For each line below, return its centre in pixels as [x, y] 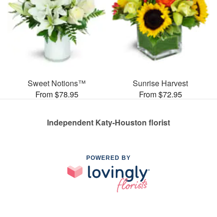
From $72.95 [160, 94]
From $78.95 [57, 94]
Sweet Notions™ [57, 83]
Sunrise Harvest [160, 83]
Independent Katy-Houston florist [108, 123]
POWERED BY [108, 158]
